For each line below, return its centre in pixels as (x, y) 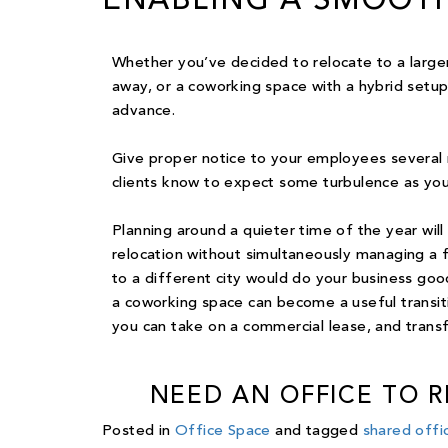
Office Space (223, 432)
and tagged (316, 432)
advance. (144, 112)
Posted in (139, 432)
